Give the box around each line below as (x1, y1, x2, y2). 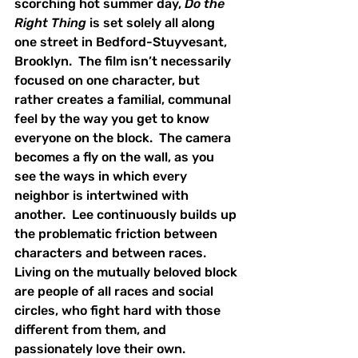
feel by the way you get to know (14, 111, 213, 127)
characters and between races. (14, 245, 213, 261)
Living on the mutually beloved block (14, 265, 241, 280)
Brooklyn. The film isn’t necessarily (14, 54, 234, 70)
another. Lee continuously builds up (14, 207, 240, 223)
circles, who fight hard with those (14, 303, 224, 319)
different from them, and (14, 322, 169, 338)
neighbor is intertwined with (14, 188, 192, 204)
